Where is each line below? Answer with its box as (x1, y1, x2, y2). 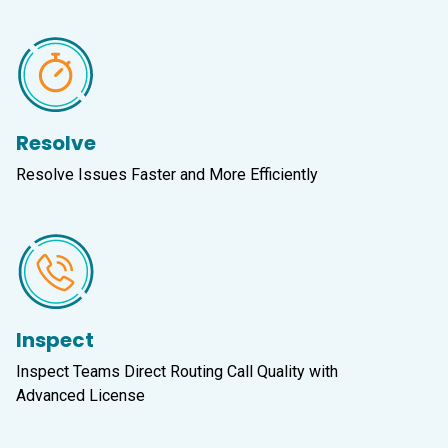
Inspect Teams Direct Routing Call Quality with (16, 362, 338, 382)
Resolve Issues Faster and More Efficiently (16, 165, 322, 185)
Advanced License (16, 386, 145, 406)
